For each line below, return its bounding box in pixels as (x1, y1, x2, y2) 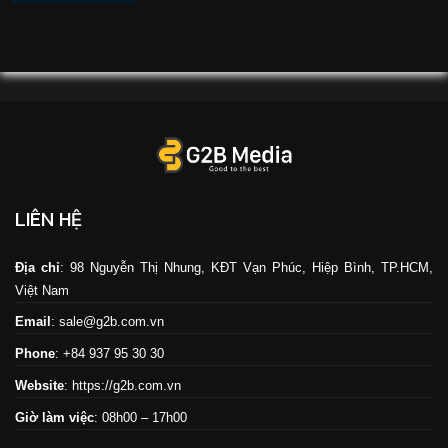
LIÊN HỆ (15, 203, 82, 234)
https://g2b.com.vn (72, 378, 181, 394)
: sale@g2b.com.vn (51, 314, 164, 330)
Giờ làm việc (15, 409, 94, 425)
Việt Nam (15, 282, 69, 298)
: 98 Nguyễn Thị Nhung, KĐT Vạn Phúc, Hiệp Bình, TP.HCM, (60, 259, 433, 275)
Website (15, 378, 64, 394)
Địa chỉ (15, 259, 60, 275)
